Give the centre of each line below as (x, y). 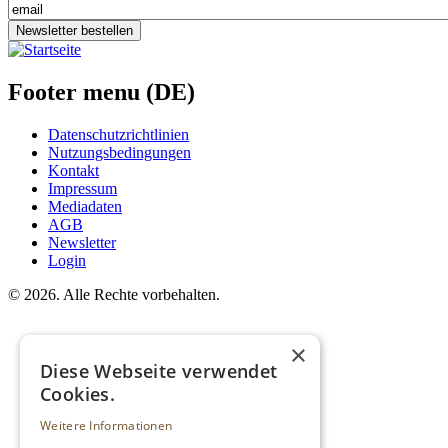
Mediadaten (85, 207)
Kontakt (73, 171)
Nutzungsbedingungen (119, 153)
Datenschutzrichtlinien (118, 135)
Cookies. (78, 394)
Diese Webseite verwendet (159, 371)
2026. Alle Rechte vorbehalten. (120, 295)
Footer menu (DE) (101, 92)
